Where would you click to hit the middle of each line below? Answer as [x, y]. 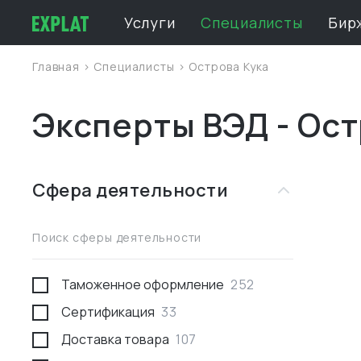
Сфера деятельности [130, 190]
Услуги [150, 23]
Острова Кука [229, 66]
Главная [58, 66]
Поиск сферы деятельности [117, 237]
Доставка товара [115, 339]
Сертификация [108, 312]
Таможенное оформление [143, 284]
